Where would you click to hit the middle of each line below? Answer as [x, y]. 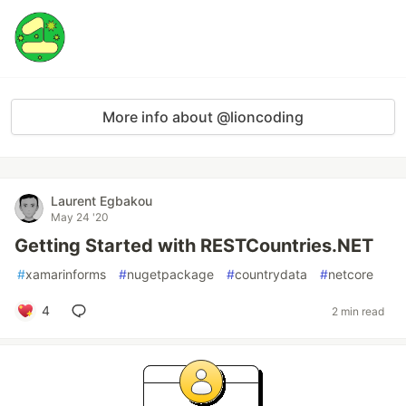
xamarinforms [66, 274]
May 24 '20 [80, 217]
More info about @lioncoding [203, 117]
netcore [351, 274]
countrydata [271, 274]
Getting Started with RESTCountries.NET [194, 246]
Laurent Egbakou [101, 201]
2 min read [358, 311]
